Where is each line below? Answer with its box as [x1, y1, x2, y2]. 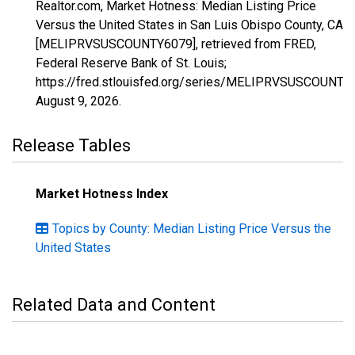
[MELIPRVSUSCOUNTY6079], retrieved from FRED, [36, 36, 316, 52]
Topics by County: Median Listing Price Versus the [52, 221, 331, 236]
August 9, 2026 [36, 94, 119, 109]
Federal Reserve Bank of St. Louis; [36, 55, 227, 71]
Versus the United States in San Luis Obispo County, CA [36, 17, 343, 32]
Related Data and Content [12, 295, 216, 315]
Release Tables [12, 136, 131, 155]
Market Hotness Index [36, 186, 168, 201]
